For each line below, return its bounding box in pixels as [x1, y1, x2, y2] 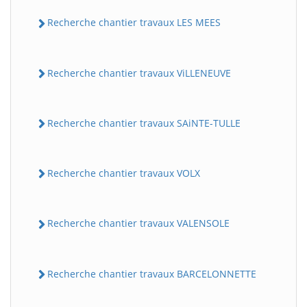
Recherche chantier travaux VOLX [47, 167, 200, 180]
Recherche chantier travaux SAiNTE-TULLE [47, 116, 241, 130]
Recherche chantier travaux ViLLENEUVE [47, 66, 231, 79]
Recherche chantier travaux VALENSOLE [47, 217, 230, 230]
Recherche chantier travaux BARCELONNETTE [47, 267, 256, 280]
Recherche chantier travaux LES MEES [47, 16, 221, 29]
